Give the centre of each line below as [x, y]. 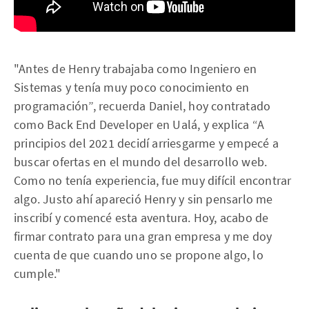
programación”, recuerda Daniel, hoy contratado [142, 106]
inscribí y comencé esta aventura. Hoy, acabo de [141, 217]
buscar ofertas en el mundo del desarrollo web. [141, 161]
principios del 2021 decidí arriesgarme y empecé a [146, 143]
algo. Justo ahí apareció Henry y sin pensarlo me [143, 199]
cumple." [38, 273]
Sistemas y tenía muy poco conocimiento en [132, 87]
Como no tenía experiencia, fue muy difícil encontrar [153, 180]
